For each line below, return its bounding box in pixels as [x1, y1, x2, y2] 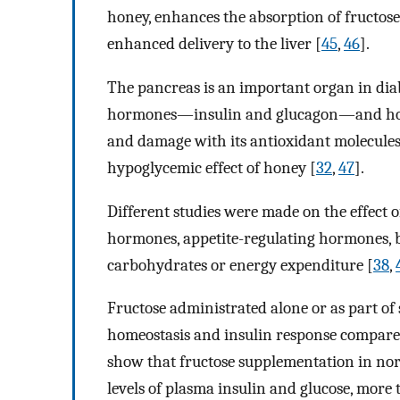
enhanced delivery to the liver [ [107, 34, 321, 54]
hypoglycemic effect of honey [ [107, 157, 316, 178]
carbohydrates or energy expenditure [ [107, 254, 373, 275]
